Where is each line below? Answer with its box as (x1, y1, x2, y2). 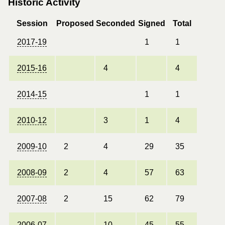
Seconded (96, 19, 135, 28)
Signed (138, 19, 165, 28)
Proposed (56, 19, 94, 28)
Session (16, 19, 48, 28)
